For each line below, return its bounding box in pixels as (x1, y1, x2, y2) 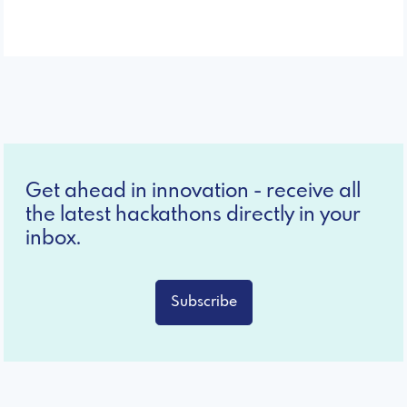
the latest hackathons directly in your (25, 204, 361, 225)
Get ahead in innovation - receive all (25, 181, 361, 202)
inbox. (25, 228, 81, 249)
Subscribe (170, 293, 237, 310)
